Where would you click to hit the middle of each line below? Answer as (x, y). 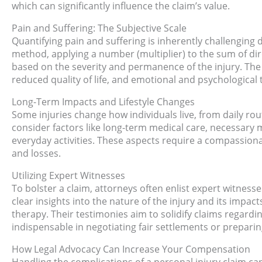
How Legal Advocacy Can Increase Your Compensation (131, 249)
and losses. (36, 154)
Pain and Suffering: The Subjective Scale (99, 28)
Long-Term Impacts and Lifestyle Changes (103, 102)
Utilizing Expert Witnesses (68, 176)
